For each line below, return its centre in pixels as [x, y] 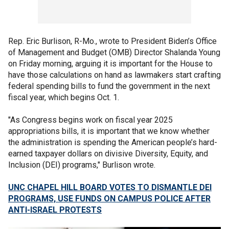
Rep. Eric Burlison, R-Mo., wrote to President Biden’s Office [112, 41]
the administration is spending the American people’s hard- [113, 142]
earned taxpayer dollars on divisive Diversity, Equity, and [108, 154]
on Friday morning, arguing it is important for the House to [110, 64]
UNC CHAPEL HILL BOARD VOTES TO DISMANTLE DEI [110, 187]
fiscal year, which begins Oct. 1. [64, 97]
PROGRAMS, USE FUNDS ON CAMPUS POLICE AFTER [109, 199]
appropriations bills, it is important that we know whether [109, 131]
